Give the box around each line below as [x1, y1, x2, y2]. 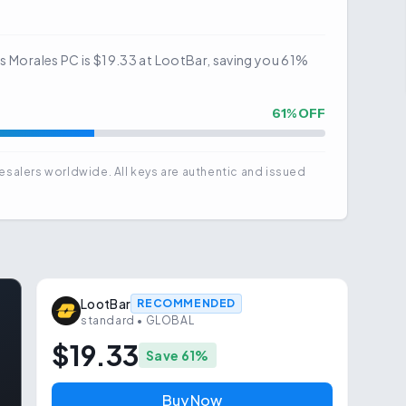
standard [81, 314, 135, 327]
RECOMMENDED [137, 296, 237, 310]
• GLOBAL [134, 314, 195, 327]
